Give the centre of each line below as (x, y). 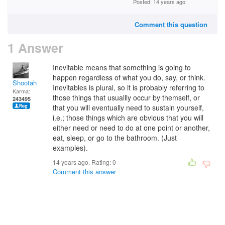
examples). (70, 148)
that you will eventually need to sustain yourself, (128, 107)
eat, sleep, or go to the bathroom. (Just (115, 138)
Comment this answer (84, 172)
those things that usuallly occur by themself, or (126, 97)
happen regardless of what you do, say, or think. (129, 77)
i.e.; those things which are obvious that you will (128, 118)
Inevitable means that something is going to (122, 67)
